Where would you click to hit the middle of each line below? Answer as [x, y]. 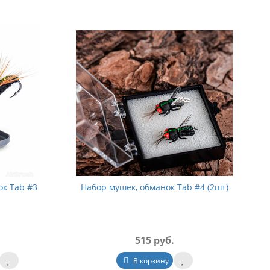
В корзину [150, 261]
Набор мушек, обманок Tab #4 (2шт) [154, 187]
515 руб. [154, 240]
